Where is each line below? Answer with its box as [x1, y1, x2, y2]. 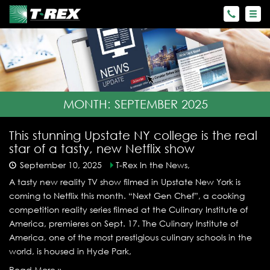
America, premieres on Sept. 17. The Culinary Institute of [9, 218, 238, 230]
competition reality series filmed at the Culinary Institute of [9, 204, 248, 216]
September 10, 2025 [20, 159, 102, 171]
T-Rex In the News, [116, 159, 190, 171]
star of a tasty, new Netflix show [9, 142, 195, 156]
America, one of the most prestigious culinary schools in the [9, 231, 252, 243]
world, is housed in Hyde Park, [9, 245, 131, 257]
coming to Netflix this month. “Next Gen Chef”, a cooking [9, 190, 245, 202]
